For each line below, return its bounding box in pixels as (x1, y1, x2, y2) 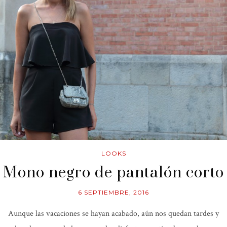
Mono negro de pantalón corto (3, 163, 224, 183)
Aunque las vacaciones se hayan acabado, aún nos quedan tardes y (8, 208, 219, 219)
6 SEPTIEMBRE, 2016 (78, 188, 149, 197)
